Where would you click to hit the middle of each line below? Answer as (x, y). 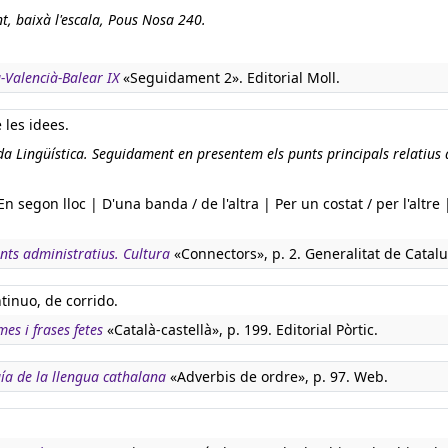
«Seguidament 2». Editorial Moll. (229, 77)
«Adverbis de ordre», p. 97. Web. (277, 376)
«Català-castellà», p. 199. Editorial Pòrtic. (240, 329)
